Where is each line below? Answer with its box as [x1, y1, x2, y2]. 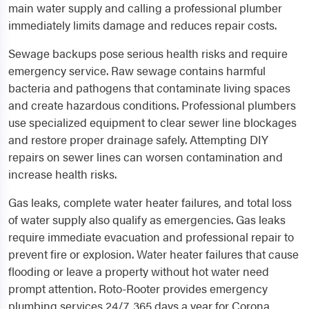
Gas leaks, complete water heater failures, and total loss [8, 194, 292, 210]
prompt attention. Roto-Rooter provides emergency [8, 280, 268, 297]
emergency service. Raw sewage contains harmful [8, 62, 266, 79]
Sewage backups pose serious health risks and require [8, 45, 288, 61]
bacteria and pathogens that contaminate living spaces [8, 79, 290, 96]
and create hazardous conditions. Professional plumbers [8, 97, 296, 113]
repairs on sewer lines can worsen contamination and [8, 148, 283, 165]
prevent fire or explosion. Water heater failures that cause [8, 246, 299, 262]
